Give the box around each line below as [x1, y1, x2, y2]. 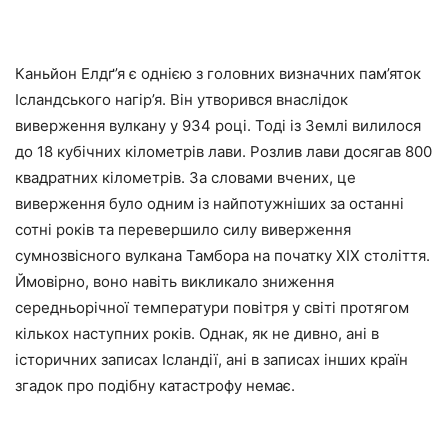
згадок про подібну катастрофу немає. [15, 376, 295, 396]
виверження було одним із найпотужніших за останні [15, 194, 404, 214]
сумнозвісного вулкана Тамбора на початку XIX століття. [15, 246, 430, 266]
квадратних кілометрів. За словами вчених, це [15, 168, 356, 188]
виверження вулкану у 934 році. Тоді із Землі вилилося [15, 116, 421, 136]
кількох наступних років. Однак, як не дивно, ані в [15, 324, 379, 344]
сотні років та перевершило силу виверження [15, 220, 351, 240]
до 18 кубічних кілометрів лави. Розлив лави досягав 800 [15, 142, 432, 162]
